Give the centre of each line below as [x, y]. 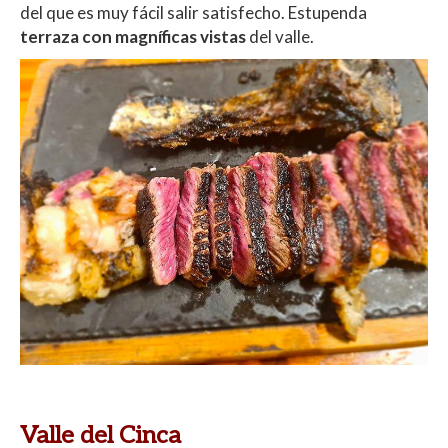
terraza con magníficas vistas [133, 37]
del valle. [280, 37]
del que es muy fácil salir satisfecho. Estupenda [193, 13]
